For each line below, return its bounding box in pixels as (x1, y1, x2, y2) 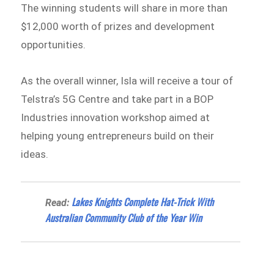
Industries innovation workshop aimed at (21, 111, 210, 124)
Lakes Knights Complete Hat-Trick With (72, 194, 214, 210)
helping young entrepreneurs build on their (21, 130, 215, 143)
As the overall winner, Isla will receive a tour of (21, 75, 234, 87)
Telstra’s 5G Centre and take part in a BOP (21, 93, 214, 106)
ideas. (21, 148, 49, 161)
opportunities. (21, 38, 86, 51)
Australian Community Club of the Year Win (45, 210, 202, 226)
